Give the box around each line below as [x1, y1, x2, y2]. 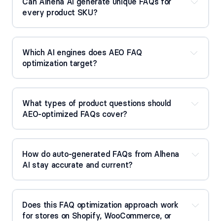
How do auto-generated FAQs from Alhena [22, 149, 179, 159]
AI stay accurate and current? [22, 160, 133, 170]
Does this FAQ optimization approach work [22, 200, 179, 210]
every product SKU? [22, 7, 98, 17]
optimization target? [22, 58, 97, 69]
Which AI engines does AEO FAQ [22, 47, 142, 58]
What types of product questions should [22, 98, 171, 109]
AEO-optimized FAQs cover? [22, 109, 128, 119]
